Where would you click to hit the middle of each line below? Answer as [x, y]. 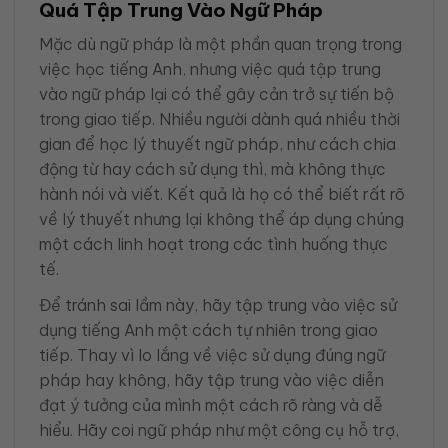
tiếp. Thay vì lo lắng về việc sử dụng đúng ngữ [212, 354]
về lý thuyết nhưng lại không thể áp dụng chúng [221, 218]
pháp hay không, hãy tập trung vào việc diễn [211, 379]
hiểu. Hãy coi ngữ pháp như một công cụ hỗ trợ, [219, 429]
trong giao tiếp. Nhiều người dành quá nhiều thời [219, 118]
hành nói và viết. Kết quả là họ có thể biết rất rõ [222, 193]
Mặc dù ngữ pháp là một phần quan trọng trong [220, 43]
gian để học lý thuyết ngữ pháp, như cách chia [217, 143]
